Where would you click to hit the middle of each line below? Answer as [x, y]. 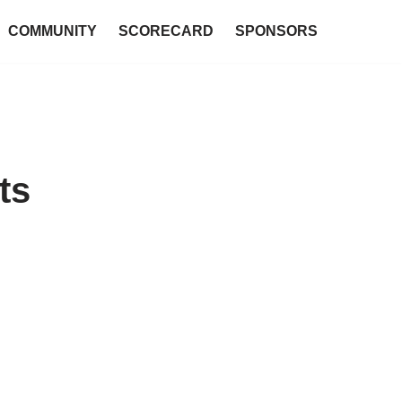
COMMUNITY [52, 31]
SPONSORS [276, 31]
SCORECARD [166, 31]
